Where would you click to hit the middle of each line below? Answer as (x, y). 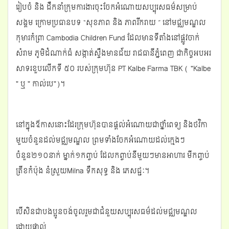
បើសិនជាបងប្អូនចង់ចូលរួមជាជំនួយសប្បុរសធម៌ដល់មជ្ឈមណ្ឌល (107, 212)
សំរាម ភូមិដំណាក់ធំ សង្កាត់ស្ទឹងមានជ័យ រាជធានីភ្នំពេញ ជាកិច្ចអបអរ (113, 53)
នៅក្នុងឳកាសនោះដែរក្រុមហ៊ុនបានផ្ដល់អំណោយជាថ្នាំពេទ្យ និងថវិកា (112, 125)
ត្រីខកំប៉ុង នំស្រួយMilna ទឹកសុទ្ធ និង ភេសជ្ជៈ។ (83, 171)
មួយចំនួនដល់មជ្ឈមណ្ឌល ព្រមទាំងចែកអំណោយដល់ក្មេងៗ (100, 140)
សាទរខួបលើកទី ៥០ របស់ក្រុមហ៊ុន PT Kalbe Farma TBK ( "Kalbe (113, 68)
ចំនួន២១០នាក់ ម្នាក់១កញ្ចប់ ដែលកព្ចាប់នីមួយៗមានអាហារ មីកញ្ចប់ (113, 155)
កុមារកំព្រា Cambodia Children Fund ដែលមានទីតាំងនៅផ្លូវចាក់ (108, 38)
